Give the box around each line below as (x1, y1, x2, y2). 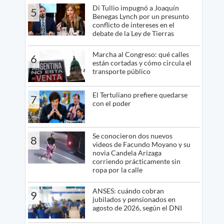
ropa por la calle (92, 165, 142, 174)
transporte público (92, 66, 150, 75)
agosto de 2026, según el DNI (92, 203, 182, 212)
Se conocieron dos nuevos (92, 131, 172, 140)
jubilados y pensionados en (92, 194, 175, 203)
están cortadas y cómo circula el (92, 58, 191, 67)
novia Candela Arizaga (92, 148, 161, 157)
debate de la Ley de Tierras (92, 28, 174, 37)
